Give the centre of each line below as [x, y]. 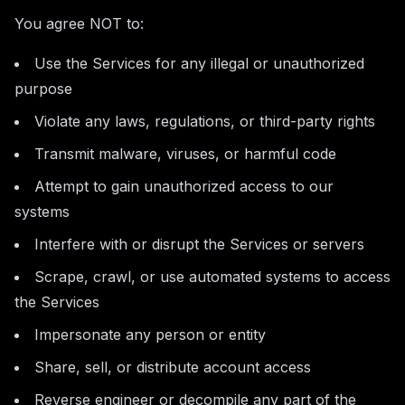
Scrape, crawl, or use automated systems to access [212, 277]
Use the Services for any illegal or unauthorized [199, 63]
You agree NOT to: [79, 24]
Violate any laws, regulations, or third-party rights [205, 121]
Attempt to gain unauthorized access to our [184, 186]
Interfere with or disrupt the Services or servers [199, 244]
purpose [43, 89]
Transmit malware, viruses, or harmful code [185, 154]
